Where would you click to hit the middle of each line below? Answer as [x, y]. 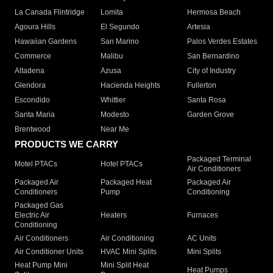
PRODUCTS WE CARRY [66, 144]
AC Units [201, 239]
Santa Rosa [206, 100]
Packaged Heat [126, 183]
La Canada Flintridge [50, 12]
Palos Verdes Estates [222, 42]
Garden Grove [210, 115]
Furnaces [202, 215]
